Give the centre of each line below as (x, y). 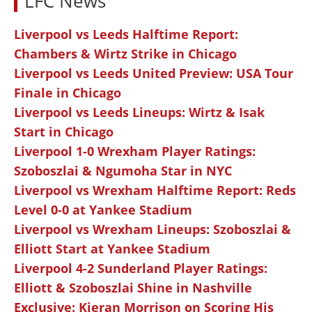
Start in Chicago (64, 132)
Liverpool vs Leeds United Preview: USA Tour (154, 73)
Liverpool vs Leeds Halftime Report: (126, 34)
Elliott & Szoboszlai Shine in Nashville (133, 288)
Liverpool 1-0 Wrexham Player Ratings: (135, 151)
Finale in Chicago (68, 93)
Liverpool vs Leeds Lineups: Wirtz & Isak (139, 112)
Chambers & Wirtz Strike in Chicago (125, 54)
